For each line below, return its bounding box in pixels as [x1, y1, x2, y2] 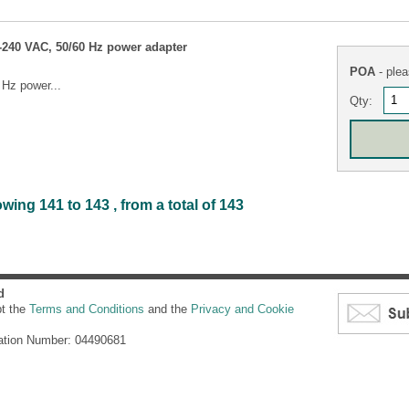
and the [144, 301, 191, 316]
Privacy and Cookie [191, 301, 294, 316]
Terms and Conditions [29, 301, 144, 316]
